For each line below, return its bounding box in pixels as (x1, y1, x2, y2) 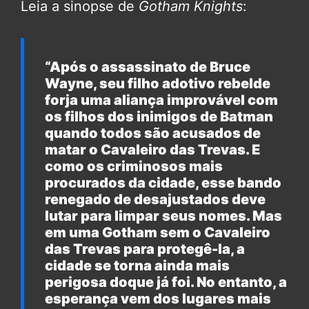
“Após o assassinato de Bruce (45, 59, 250, 76)
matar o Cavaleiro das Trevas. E (45, 141, 260, 159)
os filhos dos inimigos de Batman (45, 108, 273, 126)
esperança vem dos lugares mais (45, 290, 271, 308)
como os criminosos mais (45, 158, 223, 175)
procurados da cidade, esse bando (45, 175, 281, 192)
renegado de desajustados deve (45, 191, 266, 208)
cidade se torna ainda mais (45, 257, 230, 275)
